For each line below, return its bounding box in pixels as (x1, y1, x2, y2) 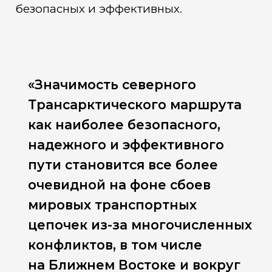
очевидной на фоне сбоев (28, 177, 211, 193)
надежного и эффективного (28, 137, 225, 153)
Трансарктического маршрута (28, 97, 242, 113)
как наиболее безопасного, (28, 117, 221, 133)
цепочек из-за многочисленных (28, 217, 253, 233)
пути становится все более (28, 157, 219, 173)
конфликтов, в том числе (28, 237, 203, 253)
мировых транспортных (28, 197, 197, 213)
